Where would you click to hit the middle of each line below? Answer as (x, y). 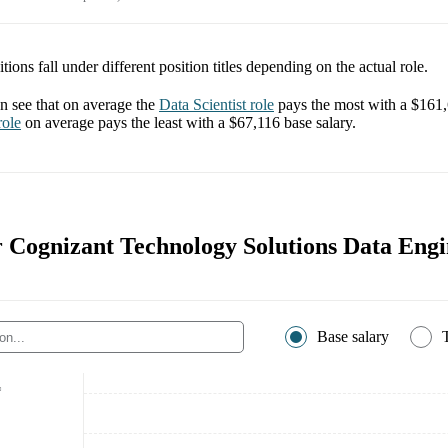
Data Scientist (202, 105)
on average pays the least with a (127, 123)
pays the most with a (344, 105)
